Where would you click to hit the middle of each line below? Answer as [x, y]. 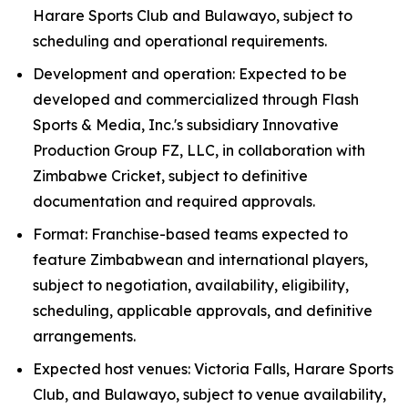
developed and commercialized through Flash [196, 99]
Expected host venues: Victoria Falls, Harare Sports [213, 369]
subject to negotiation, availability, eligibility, [191, 285]
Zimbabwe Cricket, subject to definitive [170, 176]
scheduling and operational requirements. [180, 41]
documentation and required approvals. [174, 201]
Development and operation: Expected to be [190, 74]
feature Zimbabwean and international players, [200, 260]
